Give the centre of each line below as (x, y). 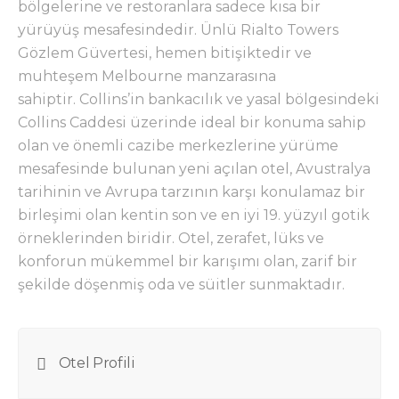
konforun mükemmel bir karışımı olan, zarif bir (187, 262)
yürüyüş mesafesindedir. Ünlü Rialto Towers (178, 30)
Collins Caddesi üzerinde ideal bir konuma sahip (192, 123)
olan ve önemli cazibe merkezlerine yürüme (178, 146)
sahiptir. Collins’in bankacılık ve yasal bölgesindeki (199, 100)
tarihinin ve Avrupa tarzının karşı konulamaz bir (191, 192)
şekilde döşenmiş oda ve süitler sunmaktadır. (181, 285)
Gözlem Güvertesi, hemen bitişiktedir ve (165, 53)
